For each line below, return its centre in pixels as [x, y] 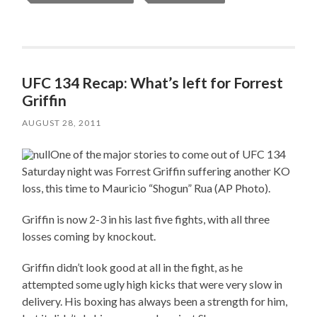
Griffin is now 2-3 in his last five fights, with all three [146, 219]
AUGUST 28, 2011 [62, 123]
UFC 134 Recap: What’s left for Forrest [153, 83]
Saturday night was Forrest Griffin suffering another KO [156, 171]
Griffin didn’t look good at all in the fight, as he [133, 267]
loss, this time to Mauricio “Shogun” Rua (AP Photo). [146, 188]
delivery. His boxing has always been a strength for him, [155, 301]
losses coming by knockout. [89, 236]
